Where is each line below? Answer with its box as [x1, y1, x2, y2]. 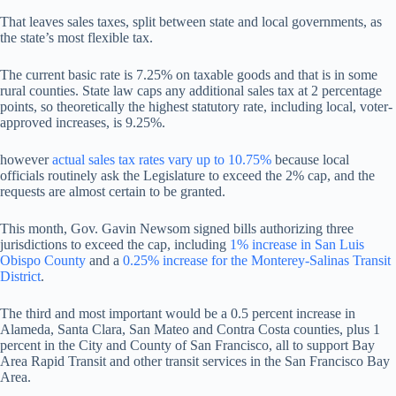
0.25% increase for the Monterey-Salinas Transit [123, 253, 391, 268]
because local [271, 152, 349, 167]
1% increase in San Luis [230, 237, 364, 252]
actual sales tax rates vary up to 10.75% [52, 152, 271, 167]
